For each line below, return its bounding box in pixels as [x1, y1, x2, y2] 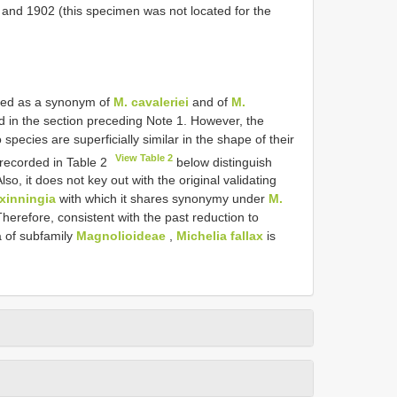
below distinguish [173, 154, 273, 169]
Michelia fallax [176, 229, 263, 244]
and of [189, 94, 231, 109]
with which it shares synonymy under [56, 191, 269, 206]
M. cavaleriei [113, 94, 189, 109]
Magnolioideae [76, 229, 166, 244]
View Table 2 [115, 152, 174, 163]
